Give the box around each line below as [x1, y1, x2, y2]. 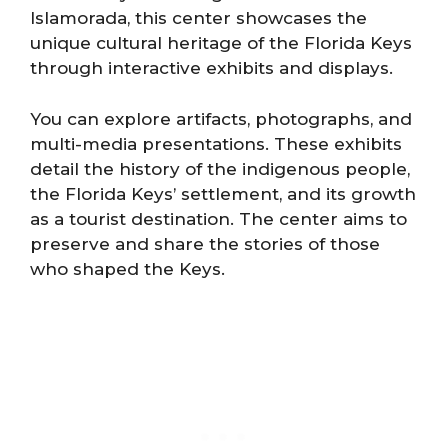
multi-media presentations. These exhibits [30, 133, 402, 154]
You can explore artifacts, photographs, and [30, 108, 412, 129]
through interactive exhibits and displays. [30, 58, 393, 78]
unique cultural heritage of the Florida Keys [30, 33, 412, 53]
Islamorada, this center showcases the [30, 8, 367, 28]
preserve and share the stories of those [30, 233, 380, 254]
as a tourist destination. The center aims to [30, 208, 407, 229]
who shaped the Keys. [30, 258, 225, 279]
